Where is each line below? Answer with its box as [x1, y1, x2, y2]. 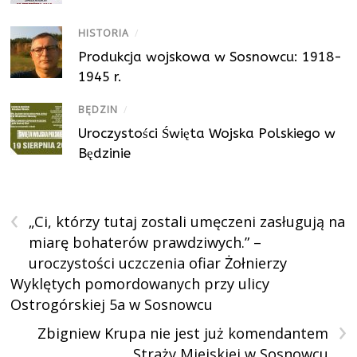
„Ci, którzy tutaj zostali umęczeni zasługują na [29, 212, 346, 232]
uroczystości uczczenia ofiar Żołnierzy [29, 253, 288, 273]
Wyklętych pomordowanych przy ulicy [10, 274, 270, 294]
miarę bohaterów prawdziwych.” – [29, 233, 262, 253]
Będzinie [78, 145, 131, 162]
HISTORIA [78, 26, 130, 41]
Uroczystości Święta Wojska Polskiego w [78, 125, 336, 142]
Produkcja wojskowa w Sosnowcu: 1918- [78, 49, 343, 65]
